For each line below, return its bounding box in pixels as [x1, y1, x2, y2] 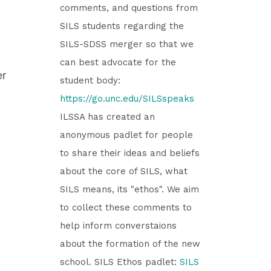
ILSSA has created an [59, 111, 155, 122]
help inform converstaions [59, 220, 177, 231]
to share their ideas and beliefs [59, 147, 200, 158]
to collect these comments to [59, 201, 192, 213]
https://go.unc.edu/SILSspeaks [59, 93, 194, 104]
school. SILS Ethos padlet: [59, 256, 180, 267]
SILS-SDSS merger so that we [59, 38, 194, 50]
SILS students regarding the [59, 20, 184, 31]
